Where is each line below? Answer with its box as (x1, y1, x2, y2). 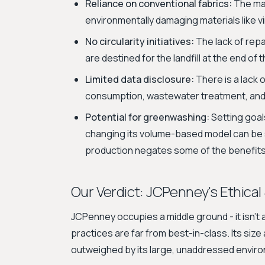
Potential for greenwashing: (85, 111, 209, 124)
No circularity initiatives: (85, 35, 194, 48)
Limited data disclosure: (85, 73, 194, 86)
